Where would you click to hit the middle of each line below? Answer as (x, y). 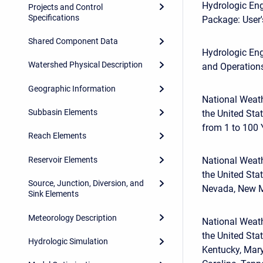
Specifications (54, 17)
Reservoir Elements (63, 159)
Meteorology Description (73, 218)
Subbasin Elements (63, 112)
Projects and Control (65, 7)
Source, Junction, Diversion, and (86, 183)
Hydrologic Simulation (68, 241)
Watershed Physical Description (85, 65)
